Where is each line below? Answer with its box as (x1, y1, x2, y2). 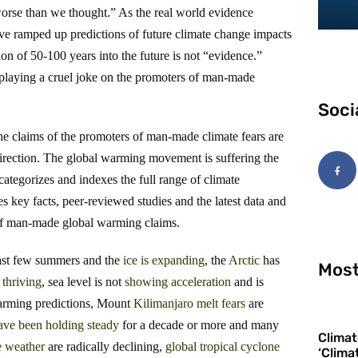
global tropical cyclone (165, 340, 280, 354)
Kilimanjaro (133, 296, 193, 311)
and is (231, 275, 264, 289)
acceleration (171, 275, 231, 289)
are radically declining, (45, 340, 165, 354)
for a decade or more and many (119, 318, 279, 332)
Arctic (229, 253, 260, 268)
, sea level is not (42, 275, 125, 289)
